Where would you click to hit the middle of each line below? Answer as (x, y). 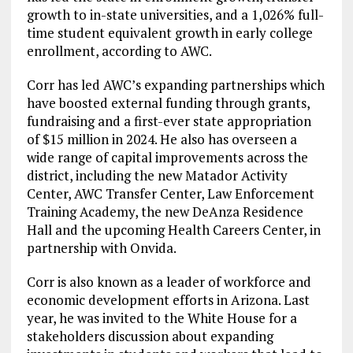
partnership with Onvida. (101, 247)
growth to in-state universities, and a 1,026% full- (175, 14)
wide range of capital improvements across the (167, 157)
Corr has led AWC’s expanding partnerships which (175, 84)
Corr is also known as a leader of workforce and (169, 281)
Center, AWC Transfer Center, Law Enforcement (170, 193)
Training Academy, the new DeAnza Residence (165, 211)
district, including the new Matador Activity (157, 175)
